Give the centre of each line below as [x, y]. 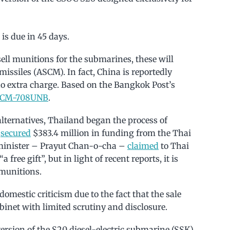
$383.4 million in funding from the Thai [111, 133]
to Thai [174, 146]
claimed [143, 146]
